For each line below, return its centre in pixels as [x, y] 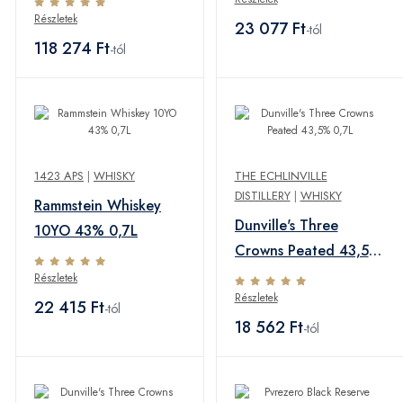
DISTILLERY [262, 196]
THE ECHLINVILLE [281, 176]
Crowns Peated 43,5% [308, 251]
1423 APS [59, 176]
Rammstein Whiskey [98, 206]
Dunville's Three [286, 225]
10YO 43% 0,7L [86, 231]
